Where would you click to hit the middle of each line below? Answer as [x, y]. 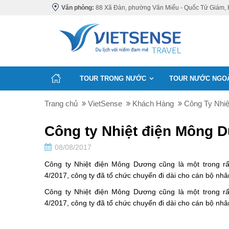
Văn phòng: [78, 8]
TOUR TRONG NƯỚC [113, 78]
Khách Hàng [153, 104]
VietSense [105, 104]
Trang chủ [61, 104]
